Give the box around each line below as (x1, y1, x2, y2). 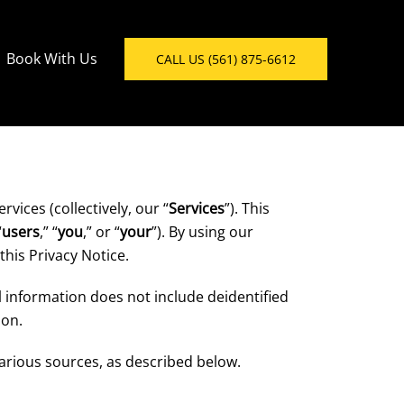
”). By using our (151, 222, 253, 242)
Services (169, 198, 225, 218)
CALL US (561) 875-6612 (155, 50, 296, 68)
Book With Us (5, 49, 97, 69)
